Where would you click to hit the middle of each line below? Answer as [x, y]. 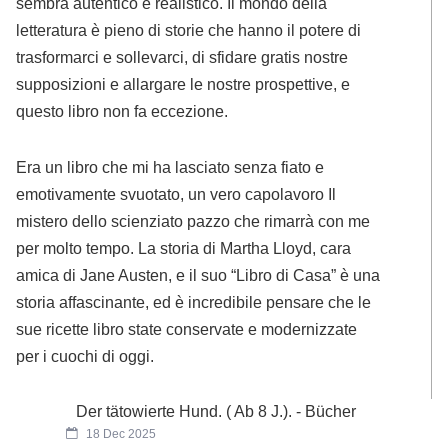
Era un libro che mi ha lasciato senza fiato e [170, 167]
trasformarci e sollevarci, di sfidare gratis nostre [182, 57]
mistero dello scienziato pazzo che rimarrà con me [193, 221]
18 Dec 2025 [120, 433]
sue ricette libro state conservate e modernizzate [187, 329]
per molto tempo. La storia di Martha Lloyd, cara [184, 248]
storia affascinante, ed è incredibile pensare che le [194, 302]
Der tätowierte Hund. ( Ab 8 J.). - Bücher [216, 411]
